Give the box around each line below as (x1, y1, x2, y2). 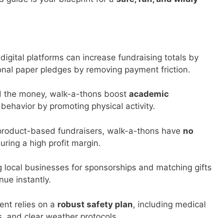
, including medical (133, 199, 206, 209)
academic (129, 89, 169, 99)
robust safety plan (57, 199, 133, 209)
